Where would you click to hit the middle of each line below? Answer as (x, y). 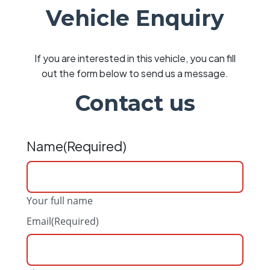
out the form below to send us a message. (135, 73)
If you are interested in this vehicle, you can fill (135, 58)
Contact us (135, 103)
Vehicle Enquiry (135, 18)
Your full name (60, 200)
